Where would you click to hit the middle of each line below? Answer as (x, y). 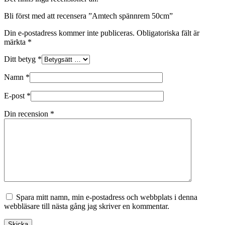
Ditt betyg (21, 59)
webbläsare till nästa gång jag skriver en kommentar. (87, 206)
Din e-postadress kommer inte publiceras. (69, 33)
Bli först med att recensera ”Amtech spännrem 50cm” (88, 16)
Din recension (27, 114)
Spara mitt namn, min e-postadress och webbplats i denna (107, 197)
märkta (16, 42)
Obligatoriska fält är (168, 33)
